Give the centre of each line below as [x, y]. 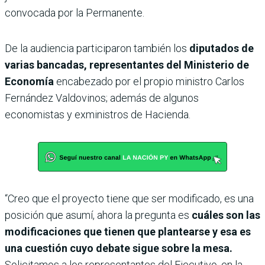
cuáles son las [225, 215]
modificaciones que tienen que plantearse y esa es [128, 231]
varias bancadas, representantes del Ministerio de [127, 64]
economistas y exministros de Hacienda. [98, 114]
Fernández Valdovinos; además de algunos [102, 98]
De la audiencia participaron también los [97, 48]
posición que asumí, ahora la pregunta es [97, 215]
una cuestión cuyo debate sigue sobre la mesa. [119, 248]
